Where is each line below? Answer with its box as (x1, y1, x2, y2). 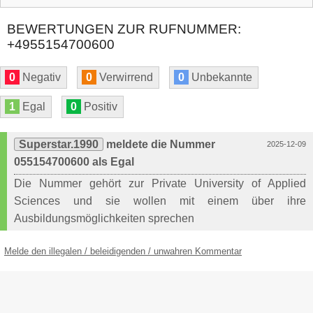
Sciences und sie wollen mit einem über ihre (14, 195, 306, 208)
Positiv (81, 101, 117, 113)
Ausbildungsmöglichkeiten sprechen (14, 212, 194, 225)
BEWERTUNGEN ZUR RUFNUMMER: (7, 22, 241, 37)
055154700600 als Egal (14, 156, 134, 168)
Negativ (20, 71, 61, 84)
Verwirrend (96, 71, 153, 84)
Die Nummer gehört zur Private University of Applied (14, 177, 306, 190)
